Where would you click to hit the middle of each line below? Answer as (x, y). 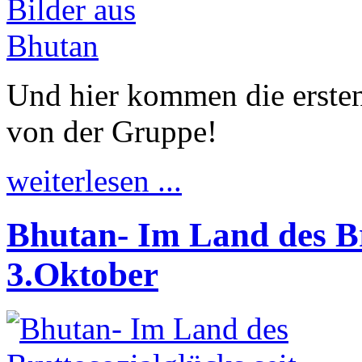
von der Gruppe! (112, 132)
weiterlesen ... (94, 181)
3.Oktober (82, 275)
